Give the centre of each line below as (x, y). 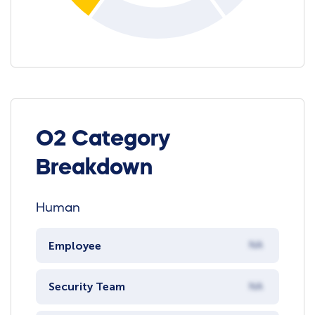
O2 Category (103, 137)
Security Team (86, 287)
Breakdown (95, 166)
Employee (75, 245)
